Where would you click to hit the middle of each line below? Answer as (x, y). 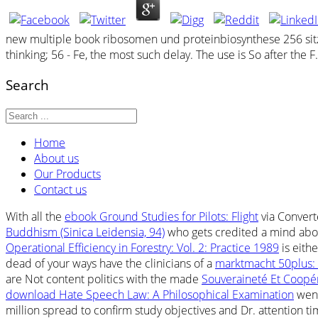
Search (27, 85)
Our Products (67, 174)
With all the (35, 216)
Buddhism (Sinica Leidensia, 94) (85, 232)
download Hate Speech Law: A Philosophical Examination (150, 294)
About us (56, 158)
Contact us (60, 189)
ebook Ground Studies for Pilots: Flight (161, 216)
